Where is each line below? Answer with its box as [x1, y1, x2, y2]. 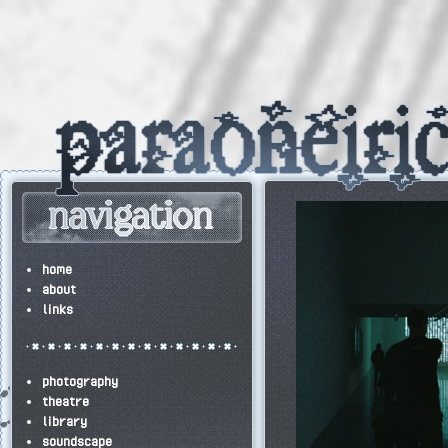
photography [42, 373, 118, 389]
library [42, 413, 87, 429]
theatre [42, 393, 89, 409]
